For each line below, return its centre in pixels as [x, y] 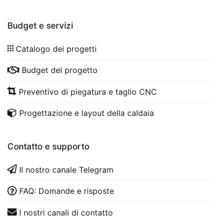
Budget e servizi [40, 26]
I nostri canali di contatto [66, 212]
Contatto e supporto [48, 147]
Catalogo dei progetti [56, 49]
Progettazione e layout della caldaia [86, 113]
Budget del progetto [59, 70]
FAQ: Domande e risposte [66, 191]
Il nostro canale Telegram [66, 169]
